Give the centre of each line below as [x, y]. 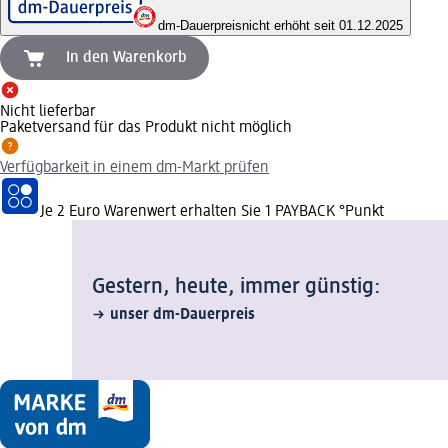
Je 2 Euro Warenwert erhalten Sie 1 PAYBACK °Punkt [212, 211]
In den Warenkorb [126, 57]
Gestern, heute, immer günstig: [236, 286]
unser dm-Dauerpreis [182, 314]
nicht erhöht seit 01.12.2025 [322, 25]
